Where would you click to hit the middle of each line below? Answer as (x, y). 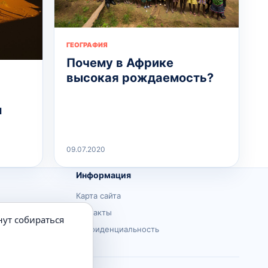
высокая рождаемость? (140, 77)
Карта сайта (98, 196)
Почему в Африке (120, 63)
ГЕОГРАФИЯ (87, 45)
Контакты (94, 213)
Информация (103, 175)
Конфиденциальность (117, 229)
